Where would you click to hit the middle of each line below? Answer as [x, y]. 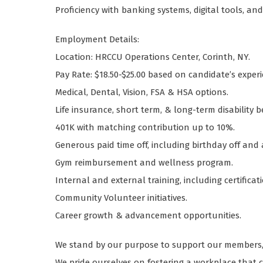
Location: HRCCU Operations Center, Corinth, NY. [153, 57]
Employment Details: [97, 40]
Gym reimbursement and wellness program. [144, 163]
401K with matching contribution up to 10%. [145, 128]
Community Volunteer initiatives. [122, 198]
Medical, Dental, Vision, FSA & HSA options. [142, 92]
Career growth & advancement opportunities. [149, 216]
